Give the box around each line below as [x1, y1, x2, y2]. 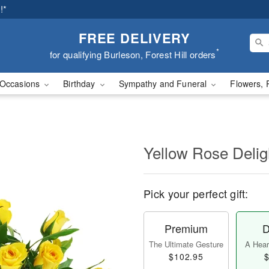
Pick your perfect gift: [144, 186, 248, 201]
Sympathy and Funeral [118, 77, 210, 89]
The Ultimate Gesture [149, 238, 223, 250]
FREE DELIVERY [78, 28, 191, 47]
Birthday [63, 77, 98, 89]
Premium [165, 220, 208, 236]
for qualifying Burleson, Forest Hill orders [49, 47, 216, 61]
